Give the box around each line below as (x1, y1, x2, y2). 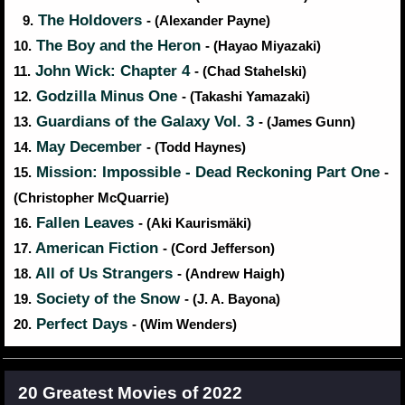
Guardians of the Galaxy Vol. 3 (32, 113, 259, 131)
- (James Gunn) (259, 115, 355, 130)
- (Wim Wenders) (132, 317, 237, 333)
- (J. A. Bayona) (184, 292, 280, 307)
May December (32, 138, 146, 156)
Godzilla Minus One (32, 88, 182, 106)
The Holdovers (33, 12, 146, 30)
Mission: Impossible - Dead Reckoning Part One (32, 164, 384, 182)
